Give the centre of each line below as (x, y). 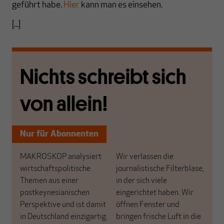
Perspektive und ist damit (63, 205)
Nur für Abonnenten (59, 134)
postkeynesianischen (55, 193)
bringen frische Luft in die (158, 217)
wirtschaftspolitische (55, 169)
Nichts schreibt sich (103, 77)
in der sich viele (141, 181)
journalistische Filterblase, (160, 169)
